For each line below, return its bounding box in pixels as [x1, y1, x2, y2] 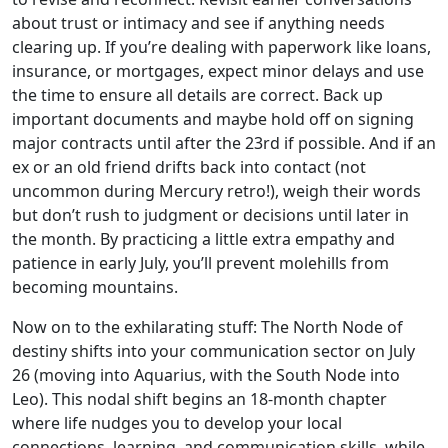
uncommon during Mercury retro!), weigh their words [12, 180, 421, 202]
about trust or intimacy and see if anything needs [12, 12, 385, 34]
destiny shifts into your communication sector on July [12, 340, 415, 362]
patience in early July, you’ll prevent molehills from [12, 252, 389, 274]
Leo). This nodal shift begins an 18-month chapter [12, 388, 387, 410]
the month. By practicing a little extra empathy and [12, 228, 395, 250]
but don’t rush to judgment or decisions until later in [12, 204, 409, 226]
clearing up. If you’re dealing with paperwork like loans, [12, 36, 431, 58]
